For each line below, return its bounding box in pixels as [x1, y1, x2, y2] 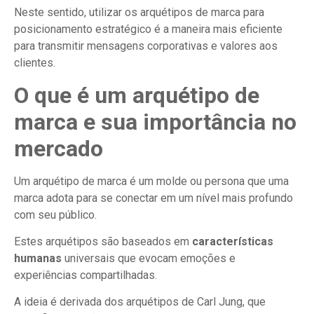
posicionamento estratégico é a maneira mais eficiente [14, 22, 282, 36]
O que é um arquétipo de [14, 81, 259, 109]
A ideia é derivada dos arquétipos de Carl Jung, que [14, 295, 266, 309]
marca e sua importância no [14, 108, 296, 135]
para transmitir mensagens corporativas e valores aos [14, 39, 278, 53]
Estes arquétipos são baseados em [14, 235, 192, 249]
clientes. [14, 56, 55, 70]
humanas [14, 252, 62, 266]
